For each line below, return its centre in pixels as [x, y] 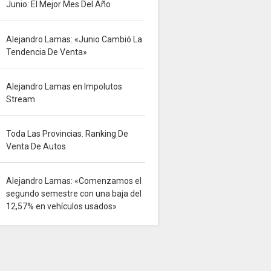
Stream [21, 99]
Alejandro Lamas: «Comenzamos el [74, 181]
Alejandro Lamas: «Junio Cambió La [74, 39]
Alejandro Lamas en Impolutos [64, 87]
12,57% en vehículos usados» [62, 206]
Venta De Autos [36, 146]
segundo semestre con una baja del [74, 194]
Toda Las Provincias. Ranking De [67, 134]
